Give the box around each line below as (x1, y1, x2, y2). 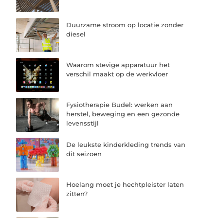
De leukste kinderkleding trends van (66, 141, 186, 149)
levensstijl (66, 119, 99, 127)
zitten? (66, 190, 88, 198)
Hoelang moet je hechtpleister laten (66, 181, 184, 189)
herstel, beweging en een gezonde (66, 109, 180, 118)
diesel (66, 30, 86, 38)
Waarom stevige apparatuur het (66, 60, 170, 69)
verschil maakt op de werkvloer (66, 70, 168, 78)
